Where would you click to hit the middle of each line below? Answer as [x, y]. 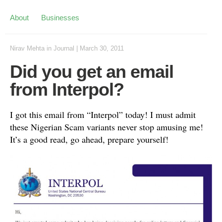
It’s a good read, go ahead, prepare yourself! [89, 139]
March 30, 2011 [102, 48]
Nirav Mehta [27, 48]
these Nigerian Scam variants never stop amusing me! [107, 127]
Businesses [60, 18]
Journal [64, 48]
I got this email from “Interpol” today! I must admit [103, 114]
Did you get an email [92, 72]
